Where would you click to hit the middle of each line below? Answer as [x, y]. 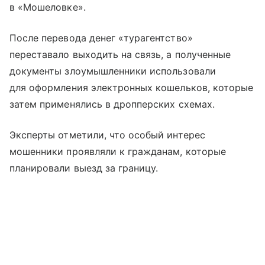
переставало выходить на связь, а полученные [120, 55]
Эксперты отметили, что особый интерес [107, 135]
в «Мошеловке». [48, 7]
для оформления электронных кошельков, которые [132, 88]
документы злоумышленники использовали [113, 71]
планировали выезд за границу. [84, 168]
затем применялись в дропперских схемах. [112, 104]
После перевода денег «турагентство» [101, 38]
